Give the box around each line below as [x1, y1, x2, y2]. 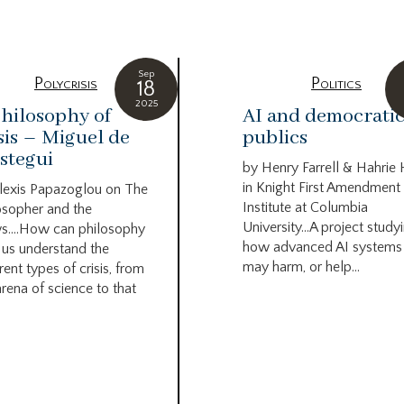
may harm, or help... [243, 258, 360, 275]
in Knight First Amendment [243, 179, 400, 196]
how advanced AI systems [243, 238, 402, 255]
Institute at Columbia [243, 198, 368, 216]
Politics [311, 74, 362, 93]
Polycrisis [34, 74, 97, 93]
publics [243, 124, 308, 151]
